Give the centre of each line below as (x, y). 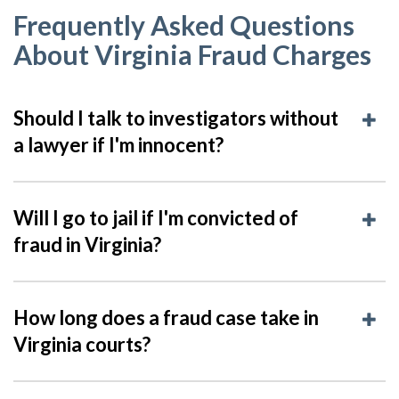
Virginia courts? (82, 344)
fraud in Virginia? (87, 244)
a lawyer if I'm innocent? (118, 144)
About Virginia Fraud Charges (192, 54)
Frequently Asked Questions (184, 24)
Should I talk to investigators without (176, 118)
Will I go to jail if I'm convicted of (156, 217)
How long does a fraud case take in (166, 317)
